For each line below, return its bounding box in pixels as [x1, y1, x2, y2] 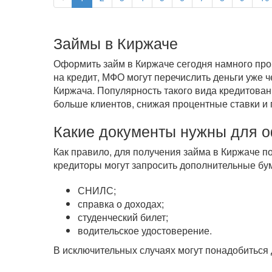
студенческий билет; [77, 210, 168, 224]
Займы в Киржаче [53, 32, 178, 53]
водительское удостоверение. [77, 223, 212, 237]
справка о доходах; [77, 197, 164, 211]
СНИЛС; [77, 183, 116, 197]
